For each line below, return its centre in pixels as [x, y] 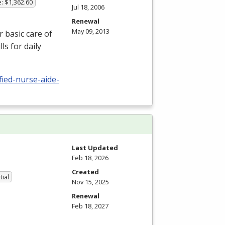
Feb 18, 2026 [90, 158]
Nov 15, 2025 [90, 182]
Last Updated [95, 148]
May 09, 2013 [91, 31]
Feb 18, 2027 [90, 206]
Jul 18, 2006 [88, 7]
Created [85, 172]
